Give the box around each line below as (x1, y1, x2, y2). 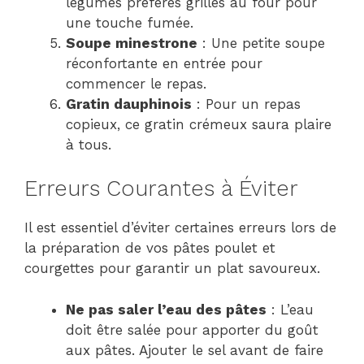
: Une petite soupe (197, 34, 325, 51)
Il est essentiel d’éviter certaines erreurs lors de (24, 219, 336, 236)
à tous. (66, 136, 111, 153)
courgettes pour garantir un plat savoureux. (24, 260, 320, 277)
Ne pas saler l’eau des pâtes (66, 301, 266, 318)
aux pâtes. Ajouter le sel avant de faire (66, 341, 323, 358)
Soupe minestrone (66, 34, 197, 51)
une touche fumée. (66, 14, 193, 31)
